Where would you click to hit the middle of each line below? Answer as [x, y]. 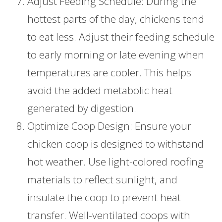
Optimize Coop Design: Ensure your [109, 126]
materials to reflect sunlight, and [102, 180]
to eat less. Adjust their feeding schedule [121, 37]
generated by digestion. [82, 108]
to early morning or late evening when [116, 55]
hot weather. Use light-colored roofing [115, 162]
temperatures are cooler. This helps [109, 73]
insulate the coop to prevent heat [104, 197]
